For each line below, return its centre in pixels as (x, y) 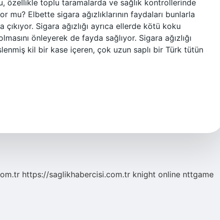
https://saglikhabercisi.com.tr (76, 174)
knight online (156, 174)
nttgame (198, 174)
